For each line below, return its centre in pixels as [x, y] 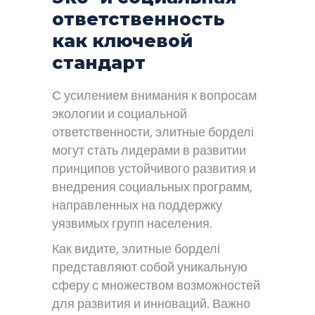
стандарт [99, 63]
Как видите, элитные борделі [136, 250]
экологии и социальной [120, 115]
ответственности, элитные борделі [153, 133]
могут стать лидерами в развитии [149, 152]
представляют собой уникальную [150, 268]
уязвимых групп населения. [132, 225]
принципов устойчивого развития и [154, 170]
